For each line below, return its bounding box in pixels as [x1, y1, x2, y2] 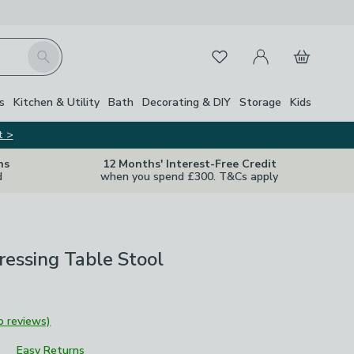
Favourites [200, 45, 258, 62]
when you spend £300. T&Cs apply [100, 169, 278, 184]
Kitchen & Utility [13, 94, 100, 110]
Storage [239, 94, 281, 110]
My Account [242, 39, 308, 56]
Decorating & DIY [142, 94, 231, 110]
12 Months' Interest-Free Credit [102, 156, 277, 171]
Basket [283, 39, 323, 56]
